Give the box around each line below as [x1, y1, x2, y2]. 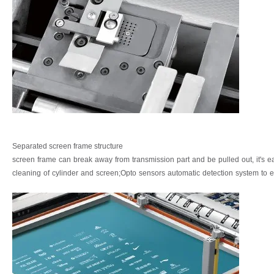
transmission [132, 155, 174, 165]
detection [202, 169, 233, 178]
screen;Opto [96, 169, 136, 178]
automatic [168, 169, 200, 178]
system [235, 169, 259, 178]
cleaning [12, 169, 41, 178]
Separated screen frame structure [12, 142, 123, 151]
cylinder [52, 169, 78, 178]
